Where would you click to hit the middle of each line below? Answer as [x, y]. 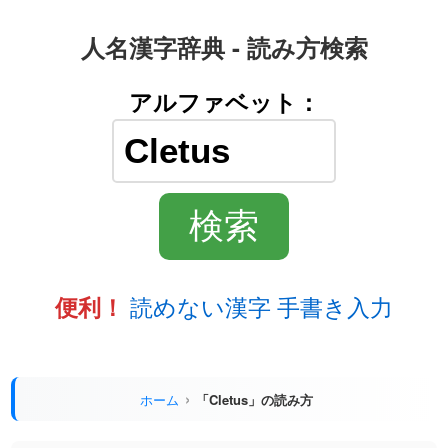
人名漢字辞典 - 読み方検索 [224, 47]
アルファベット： [224, 101]
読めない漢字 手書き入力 [261, 306]
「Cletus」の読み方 [254, 399]
